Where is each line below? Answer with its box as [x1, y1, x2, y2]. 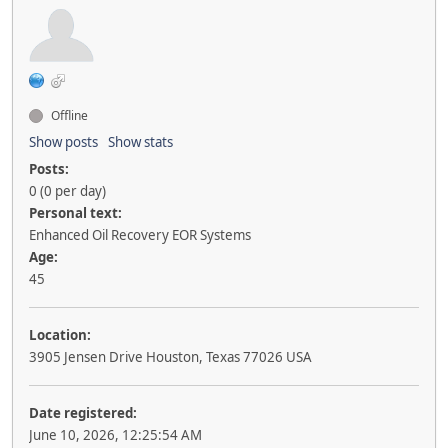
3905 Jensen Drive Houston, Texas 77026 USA [29, 348, 312, 366]
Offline [48, 107, 88, 124]
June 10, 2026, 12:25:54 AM [29, 426, 202, 444]
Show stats [108, 133, 173, 151]
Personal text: [29, 204, 122, 222]
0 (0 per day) [29, 182, 106, 200]
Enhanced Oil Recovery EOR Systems [29, 226, 251, 244]
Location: [29, 326, 91, 344]
